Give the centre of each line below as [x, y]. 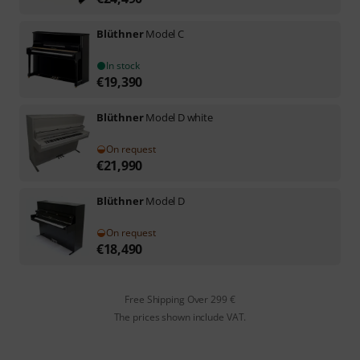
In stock [123, 65]
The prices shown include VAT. [180, 317]
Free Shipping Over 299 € [180, 299]
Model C [165, 33]
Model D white [179, 117]
